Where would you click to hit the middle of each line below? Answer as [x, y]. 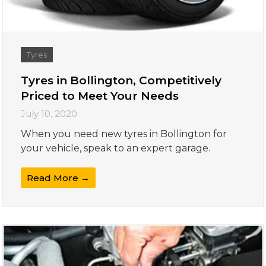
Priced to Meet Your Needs [100, 96]
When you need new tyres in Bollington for [124, 134]
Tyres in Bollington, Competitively [121, 80]
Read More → [58, 178]
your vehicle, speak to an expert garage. [116, 148]
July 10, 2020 [49, 113]
